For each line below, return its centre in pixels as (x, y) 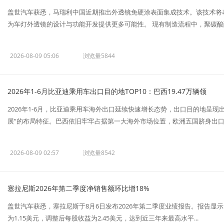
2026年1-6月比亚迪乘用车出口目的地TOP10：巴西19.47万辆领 (107, 91)
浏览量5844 (99, 56)
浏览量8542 (99, 153)
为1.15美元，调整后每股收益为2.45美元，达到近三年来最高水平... (103, 218)
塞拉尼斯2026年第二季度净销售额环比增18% (78, 188)
